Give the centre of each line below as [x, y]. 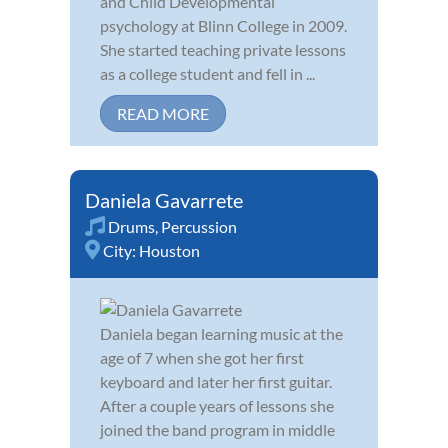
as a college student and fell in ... [207, 74]
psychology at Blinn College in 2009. [223, 26]
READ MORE [163, 114]
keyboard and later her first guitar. [216, 382]
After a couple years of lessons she [217, 406]
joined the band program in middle [217, 430]
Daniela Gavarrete [164, 200]
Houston [169, 251]
